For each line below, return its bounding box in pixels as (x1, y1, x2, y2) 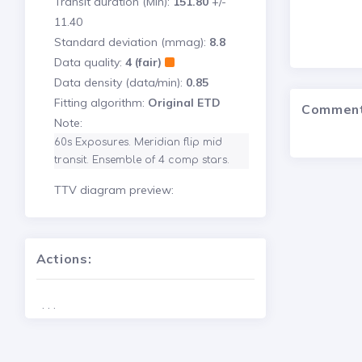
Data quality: (53, 54, 125, 69)
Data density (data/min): (53, 74, 186, 90)
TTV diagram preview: (53, 182, 174, 197)
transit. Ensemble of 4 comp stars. (53, 154, 229, 166)
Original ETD (147, 95, 221, 110)
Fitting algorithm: (53, 95, 148, 110)
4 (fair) (124, 54, 162, 69)
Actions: (36, 250, 92, 267)
